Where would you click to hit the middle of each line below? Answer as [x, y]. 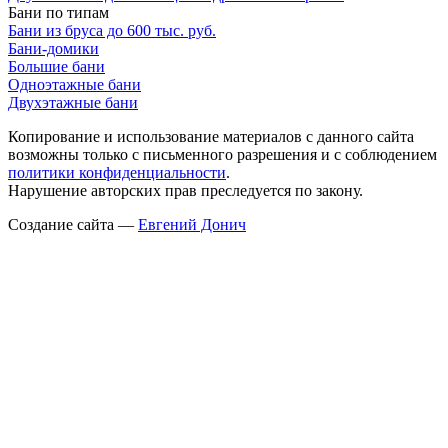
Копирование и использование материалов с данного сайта [211, 137]
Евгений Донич [192, 225]
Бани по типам [58, 13]
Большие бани [56, 67]
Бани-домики [53, 49]
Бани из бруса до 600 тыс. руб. [112, 31]
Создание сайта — [73, 225]
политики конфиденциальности [117, 173]
